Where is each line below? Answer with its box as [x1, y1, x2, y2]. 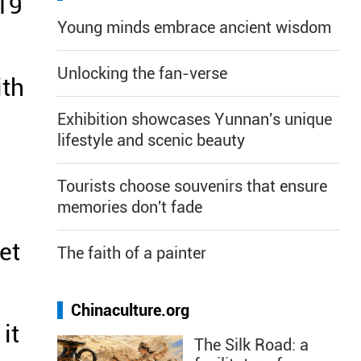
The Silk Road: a [194, 335, 309, 355]
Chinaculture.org [71, 301, 189, 320]
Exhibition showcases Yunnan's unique [57, 110, 332, 129]
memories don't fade [57, 197, 202, 217]
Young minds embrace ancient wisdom [57, 18, 331, 37]
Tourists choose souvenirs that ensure [57, 176, 327, 196]
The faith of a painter [57, 243, 206, 263]
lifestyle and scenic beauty [57, 131, 245, 150]
